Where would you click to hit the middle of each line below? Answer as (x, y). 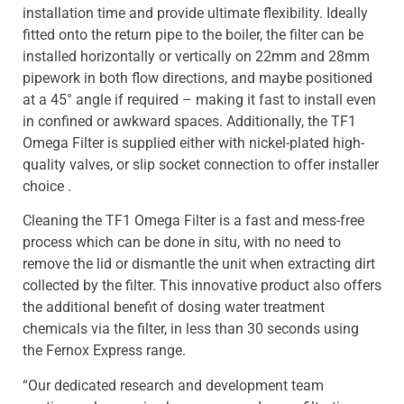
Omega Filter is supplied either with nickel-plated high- (193, 142)
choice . (47, 186)
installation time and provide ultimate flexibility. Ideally (195, 13)
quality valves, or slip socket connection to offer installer (201, 164)
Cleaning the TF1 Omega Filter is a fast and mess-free (193, 221)
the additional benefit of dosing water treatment (174, 308)
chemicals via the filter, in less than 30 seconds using (191, 329)
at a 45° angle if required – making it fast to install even (199, 99)
